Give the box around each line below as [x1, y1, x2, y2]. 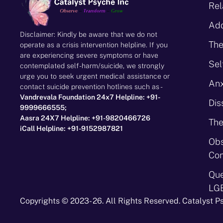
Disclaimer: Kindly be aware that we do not [20, 30, 157, 38]
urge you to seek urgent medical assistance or [20, 72, 170, 80]
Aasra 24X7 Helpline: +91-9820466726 [20, 113, 150, 122]
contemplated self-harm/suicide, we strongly [20, 61, 164, 70]
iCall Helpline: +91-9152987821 [20, 124, 123, 132]
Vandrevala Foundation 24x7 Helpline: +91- [20, 93, 160, 101]
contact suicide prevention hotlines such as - [20, 82, 163, 91]
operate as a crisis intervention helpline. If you [20, 40, 168, 49]
